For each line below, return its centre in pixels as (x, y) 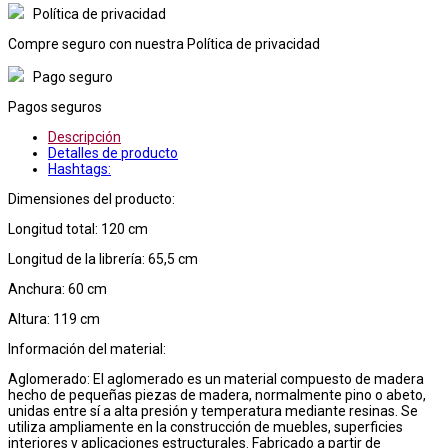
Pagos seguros (55, 106)
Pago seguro (73, 76)
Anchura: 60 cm (57, 288)
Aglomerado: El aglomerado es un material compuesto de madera (216, 378)
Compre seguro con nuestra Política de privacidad (164, 43)
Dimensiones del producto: (91, 198)
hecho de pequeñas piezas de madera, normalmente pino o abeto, (217, 394)
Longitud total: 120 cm (78, 228)
